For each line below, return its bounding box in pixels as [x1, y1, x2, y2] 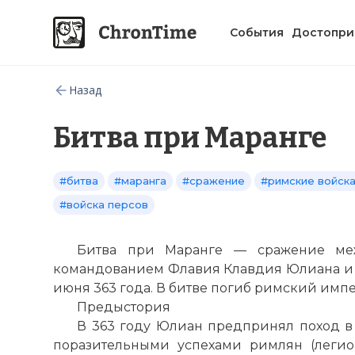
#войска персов [59, 198, 148, 211]
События [230, 25, 284, 40]
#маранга [114, 174, 166, 187]
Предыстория [77, 300, 170, 315]
